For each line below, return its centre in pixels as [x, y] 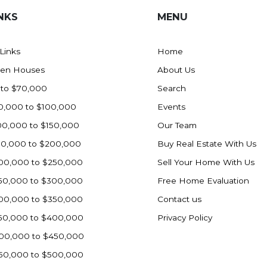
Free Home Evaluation [203, 181]
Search [172, 89]
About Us [176, 70]
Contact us [179, 199]
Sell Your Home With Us [206, 162]
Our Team [177, 125]
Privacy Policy [185, 218]
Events [171, 107]
